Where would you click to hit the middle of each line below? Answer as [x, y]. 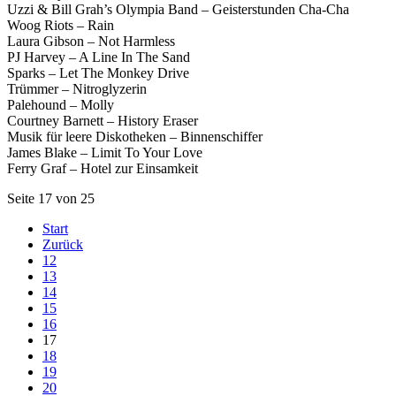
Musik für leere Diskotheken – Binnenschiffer [135, 136]
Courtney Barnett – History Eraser [103, 120]
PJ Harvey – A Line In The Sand [99, 57]
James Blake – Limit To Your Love [105, 152]
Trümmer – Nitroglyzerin [77, 88]
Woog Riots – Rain [61, 25]
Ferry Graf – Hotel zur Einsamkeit [103, 168]
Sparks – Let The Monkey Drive [98, 72]
